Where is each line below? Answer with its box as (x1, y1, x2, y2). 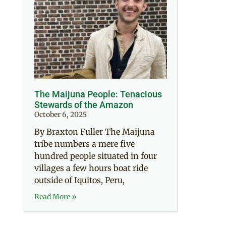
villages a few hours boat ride (34, 162, 148, 173)
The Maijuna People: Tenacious (34, 88, 162, 99)
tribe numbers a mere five (34, 138, 135, 149)
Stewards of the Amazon (34, 99, 133, 110)
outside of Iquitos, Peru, (34, 175, 125, 185)
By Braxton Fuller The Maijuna (34, 126, 155, 137)
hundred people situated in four (34, 150, 157, 161)
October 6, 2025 (34, 109, 87, 119)
